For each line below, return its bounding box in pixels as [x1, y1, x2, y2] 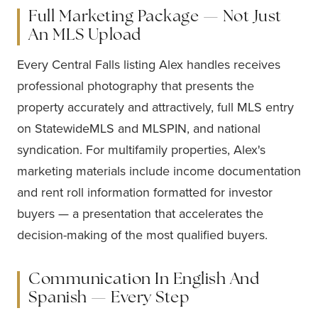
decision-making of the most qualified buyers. [17, 226, 268, 243]
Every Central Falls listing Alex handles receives [17, 55, 280, 73]
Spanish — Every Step [28, 290, 190, 307]
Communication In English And [28, 272, 259, 288]
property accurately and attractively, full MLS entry [17, 98, 294, 116]
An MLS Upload [28, 28, 141, 44]
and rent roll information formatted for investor [17, 183, 273, 201]
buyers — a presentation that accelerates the [17, 204, 263, 222]
